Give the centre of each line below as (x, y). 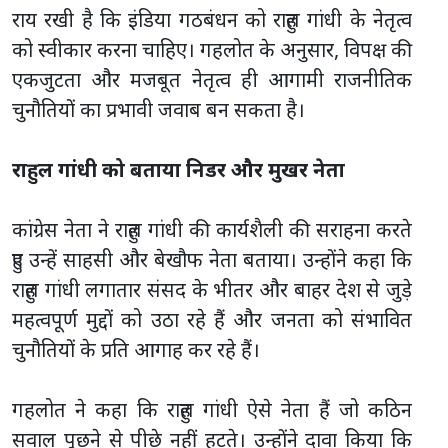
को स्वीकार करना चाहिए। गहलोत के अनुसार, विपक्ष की (212, 49)
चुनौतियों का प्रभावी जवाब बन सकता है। (158, 109)
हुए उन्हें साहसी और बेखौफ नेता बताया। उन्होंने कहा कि (212, 259)
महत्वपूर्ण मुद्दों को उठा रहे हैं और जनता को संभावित (212, 319)
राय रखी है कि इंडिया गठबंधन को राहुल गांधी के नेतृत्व (212, 19)
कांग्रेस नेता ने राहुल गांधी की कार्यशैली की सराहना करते (212, 229)
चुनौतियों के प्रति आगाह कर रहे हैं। (136, 349)
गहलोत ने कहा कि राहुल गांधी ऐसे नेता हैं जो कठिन (212, 409)
